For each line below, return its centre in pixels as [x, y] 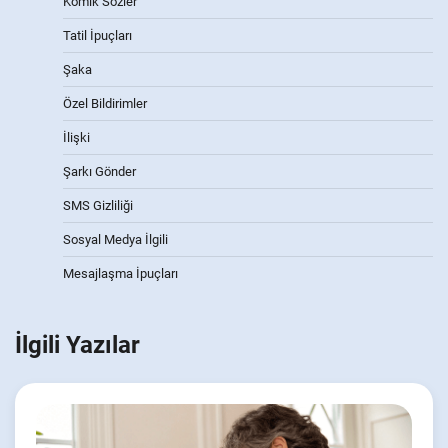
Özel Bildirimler [105, 104]
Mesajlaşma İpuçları [120, 274]
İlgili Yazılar [77, 344]
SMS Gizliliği [98, 206]
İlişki [76, 138]
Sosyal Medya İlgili [115, 240]
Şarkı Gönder [99, 172]
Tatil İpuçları [97, 36]
